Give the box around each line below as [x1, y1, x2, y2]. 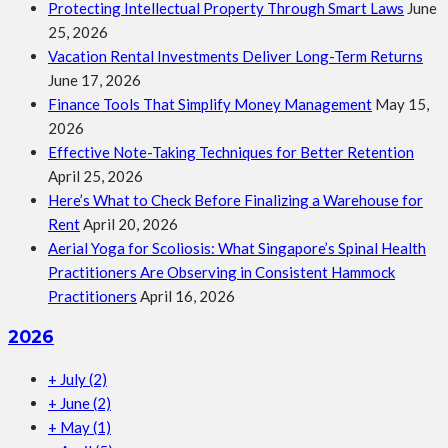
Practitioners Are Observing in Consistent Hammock [48, 262, 395, 281]
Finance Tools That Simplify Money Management [48, 94, 372, 113]
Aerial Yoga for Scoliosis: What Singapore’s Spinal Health [48, 238, 426, 257]
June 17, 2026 [48, 70, 141, 89]
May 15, [375, 94, 429, 113]
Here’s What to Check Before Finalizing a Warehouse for [48, 190, 423, 209]
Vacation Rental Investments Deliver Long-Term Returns [48, 46, 423, 65]
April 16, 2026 [140, 286, 235, 305]
